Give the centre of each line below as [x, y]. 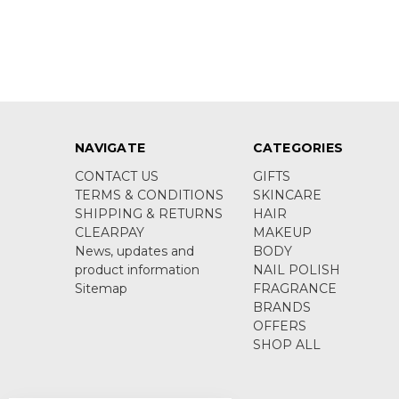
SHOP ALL [286, 344]
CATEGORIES [297, 147]
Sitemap [101, 288]
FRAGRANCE [294, 288]
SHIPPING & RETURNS [149, 213]
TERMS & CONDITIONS [149, 195]
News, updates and [134, 251]
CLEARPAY [110, 232]
